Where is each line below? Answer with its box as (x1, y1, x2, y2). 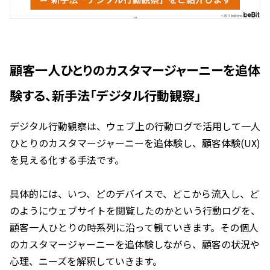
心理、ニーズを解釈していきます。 (10, 253, 162, 268)
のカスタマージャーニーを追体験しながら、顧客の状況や (10, 236, 260, 251)
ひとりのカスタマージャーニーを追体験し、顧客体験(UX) (10, 135, 260, 150)
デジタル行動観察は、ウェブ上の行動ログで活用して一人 (10, 118, 260, 133)
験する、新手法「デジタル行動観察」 (10, 86, 201, 104)
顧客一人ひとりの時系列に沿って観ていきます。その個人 (10, 219, 259, 234)
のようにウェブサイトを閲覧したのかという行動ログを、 (10, 202, 260, 218)
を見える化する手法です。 (10, 152, 124, 167)
